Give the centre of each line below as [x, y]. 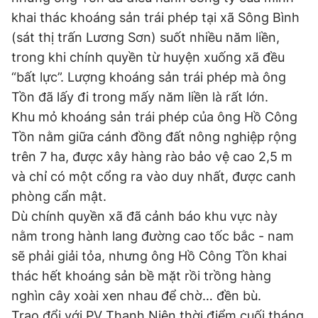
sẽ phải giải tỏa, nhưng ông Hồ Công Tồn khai [149, 256]
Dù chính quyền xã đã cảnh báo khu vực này [144, 216]
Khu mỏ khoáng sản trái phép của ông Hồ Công [154, 117]
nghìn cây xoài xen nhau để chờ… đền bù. [136, 296]
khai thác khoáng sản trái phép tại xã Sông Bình [155, 17]
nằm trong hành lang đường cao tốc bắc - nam [153, 236]
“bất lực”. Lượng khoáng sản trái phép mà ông [149, 77]
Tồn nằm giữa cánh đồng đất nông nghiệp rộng [154, 137]
